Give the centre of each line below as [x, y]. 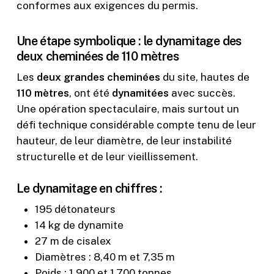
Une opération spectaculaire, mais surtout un [128, 109]
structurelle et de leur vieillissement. [107, 157]
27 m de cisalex [73, 241]
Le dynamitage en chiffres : [89, 188]
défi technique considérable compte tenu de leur [136, 125]
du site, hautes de [205, 77]
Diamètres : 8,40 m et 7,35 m [105, 257]
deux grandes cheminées [98, 77]
